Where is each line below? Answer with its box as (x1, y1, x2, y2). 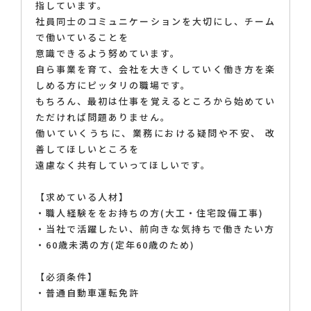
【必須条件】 (35, 270, 98, 284)
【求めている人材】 (35, 190, 129, 204)
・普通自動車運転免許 (35, 286, 140, 300)
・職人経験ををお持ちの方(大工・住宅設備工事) (35, 206, 264, 220)
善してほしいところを (35, 142, 140, 156)
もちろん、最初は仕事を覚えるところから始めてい (35, 94, 276, 108)
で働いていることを (35, 31, 129, 44)
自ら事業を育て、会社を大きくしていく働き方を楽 (35, 62, 276, 76)
